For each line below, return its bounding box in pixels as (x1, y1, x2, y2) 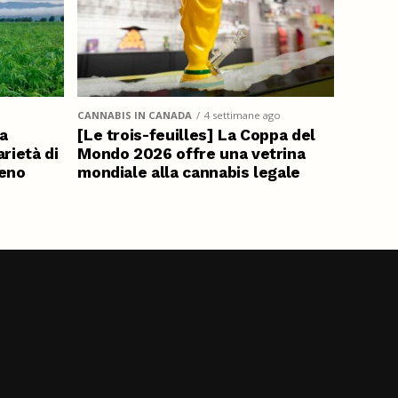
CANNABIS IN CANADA (77, 107, 193, 122)
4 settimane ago (204, 107, 282, 122)
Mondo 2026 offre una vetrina (77, 144, 306, 163)
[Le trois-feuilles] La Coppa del (77, 125, 315, 144)
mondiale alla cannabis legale (77, 163, 301, 181)
